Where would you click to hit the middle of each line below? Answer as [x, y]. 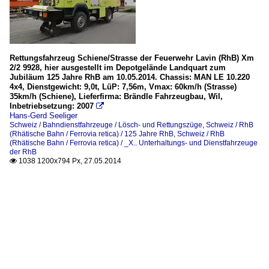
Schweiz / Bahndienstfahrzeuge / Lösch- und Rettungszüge [106, 125]
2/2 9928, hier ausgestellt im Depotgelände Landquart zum [118, 68]
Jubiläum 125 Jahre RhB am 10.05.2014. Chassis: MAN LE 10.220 [130, 77]
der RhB [23, 152]
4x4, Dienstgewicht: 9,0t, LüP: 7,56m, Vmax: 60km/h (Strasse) [123, 87]
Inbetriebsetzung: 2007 [52, 106]
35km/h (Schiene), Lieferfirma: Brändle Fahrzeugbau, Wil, [116, 97]
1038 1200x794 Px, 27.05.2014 [69, 161]
